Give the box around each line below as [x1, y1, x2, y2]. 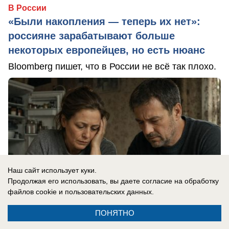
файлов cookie [8, 188, 57, 196]
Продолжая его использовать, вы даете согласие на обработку [8, 177, 219, 185]
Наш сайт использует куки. [8, 166, 97, 174]
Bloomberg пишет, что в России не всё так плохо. [8, 61, 216, 72]
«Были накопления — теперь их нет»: [8, 15, 200, 27]
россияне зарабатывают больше [8, 30, 175, 41]
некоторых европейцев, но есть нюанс [8, 44, 205, 56]
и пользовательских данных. [57, 188, 154, 196]
